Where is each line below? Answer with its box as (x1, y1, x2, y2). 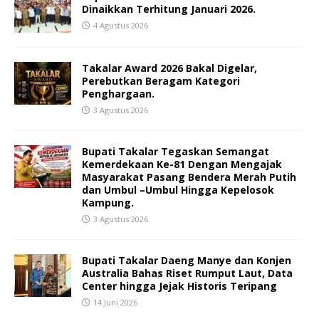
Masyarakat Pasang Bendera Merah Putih (82, 170, 296, 184)
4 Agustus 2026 (93, 20, 148, 31)
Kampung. (82, 196, 134, 210)
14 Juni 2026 (93, 297, 137, 308)
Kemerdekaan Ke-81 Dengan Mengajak (82, 157, 282, 172)
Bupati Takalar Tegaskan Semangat (82, 145, 269, 159)
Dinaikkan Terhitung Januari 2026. (82, 2, 256, 16)
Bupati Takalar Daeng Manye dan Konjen (82, 253, 291, 268)
